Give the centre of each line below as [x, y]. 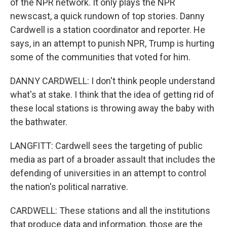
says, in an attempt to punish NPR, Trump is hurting [112, 43]
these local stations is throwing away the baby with [112, 108]
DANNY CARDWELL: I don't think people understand [112, 81]
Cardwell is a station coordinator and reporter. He [108, 30]
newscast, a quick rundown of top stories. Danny [107, 16]
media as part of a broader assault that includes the [113, 159]
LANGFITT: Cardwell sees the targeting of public [106, 146]
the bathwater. [39, 122]
